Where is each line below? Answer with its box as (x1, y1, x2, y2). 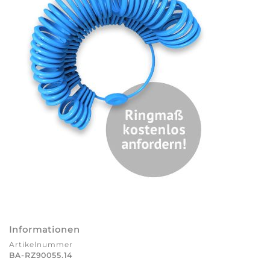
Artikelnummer (9, 239, 73, 249)
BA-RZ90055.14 (9, 250, 72, 260)
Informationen (9, 224, 80, 235)
